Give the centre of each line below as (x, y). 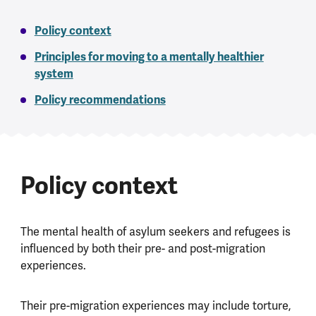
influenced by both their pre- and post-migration (142, 249)
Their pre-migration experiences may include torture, (156, 306)
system (54, 74)
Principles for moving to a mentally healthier (149, 57)
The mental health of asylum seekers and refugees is (155, 232)
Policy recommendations (100, 100)
